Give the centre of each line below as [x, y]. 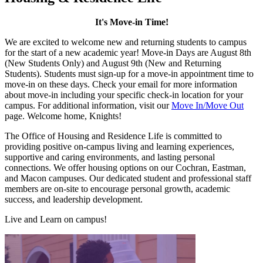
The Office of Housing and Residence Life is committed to [113, 136]
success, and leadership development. [74, 200]
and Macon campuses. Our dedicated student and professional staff [128, 178]
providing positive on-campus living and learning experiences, [119, 147]
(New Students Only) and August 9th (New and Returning [113, 63]
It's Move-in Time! [131, 22]
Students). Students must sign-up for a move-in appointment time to [129, 74]
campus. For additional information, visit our [88, 106]
